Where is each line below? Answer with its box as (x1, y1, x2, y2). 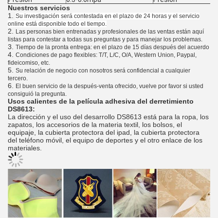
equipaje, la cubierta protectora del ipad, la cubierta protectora (8, 128, 200, 136)
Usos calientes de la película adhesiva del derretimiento (8, 97, 194, 105)
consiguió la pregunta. (8, 91, 67, 97)
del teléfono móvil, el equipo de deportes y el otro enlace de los (8, 136, 202, 144)
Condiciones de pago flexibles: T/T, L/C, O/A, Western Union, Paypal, (16, 52, 197, 58)
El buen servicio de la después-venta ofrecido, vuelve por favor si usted (16, 83, 203, 90)
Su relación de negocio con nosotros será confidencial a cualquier (16, 67, 190, 74)
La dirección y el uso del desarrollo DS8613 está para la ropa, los (8, 113, 209, 121)
